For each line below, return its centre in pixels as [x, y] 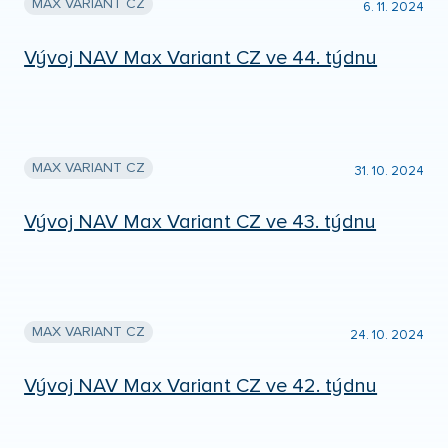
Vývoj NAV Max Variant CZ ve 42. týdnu [201, 386]
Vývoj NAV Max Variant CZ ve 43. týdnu [200, 222]
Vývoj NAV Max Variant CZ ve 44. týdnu [201, 58]
